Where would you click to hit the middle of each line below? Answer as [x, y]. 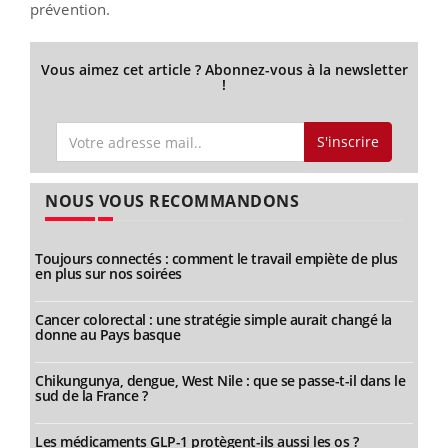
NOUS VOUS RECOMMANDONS [172, 201]
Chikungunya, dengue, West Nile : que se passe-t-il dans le [220, 381]
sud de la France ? [91, 396]
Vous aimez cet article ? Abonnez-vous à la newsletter [224, 69]
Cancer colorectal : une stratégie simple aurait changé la [213, 320]
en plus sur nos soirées [108, 274]
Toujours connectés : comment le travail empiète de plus [216, 259]
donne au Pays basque [107, 335]
